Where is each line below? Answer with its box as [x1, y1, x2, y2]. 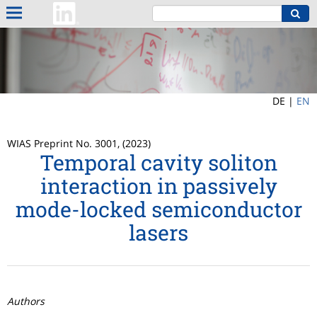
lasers [129, 219, 188, 247]
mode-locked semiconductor [15, 195, 302, 224]
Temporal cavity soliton [40, 149, 277, 177]
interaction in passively [40, 172, 277, 200]
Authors [7, 294, 45, 309]
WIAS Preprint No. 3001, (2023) [7, 137, 151, 151]
